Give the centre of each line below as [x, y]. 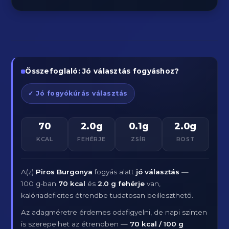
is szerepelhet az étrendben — [76, 224]
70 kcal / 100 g [157, 224]
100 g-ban [40, 184]
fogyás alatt [114, 172]
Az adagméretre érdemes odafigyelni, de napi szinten [114, 212]
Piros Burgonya [64, 172]
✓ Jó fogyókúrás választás [78, 93]
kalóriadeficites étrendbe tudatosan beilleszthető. [107, 195]
